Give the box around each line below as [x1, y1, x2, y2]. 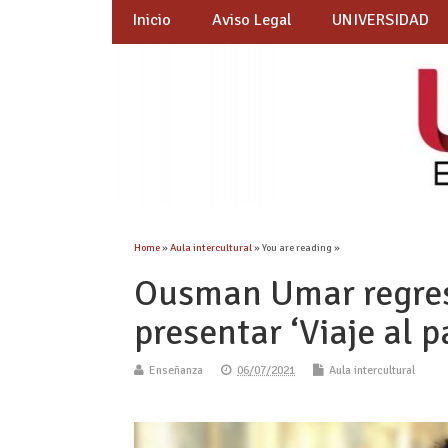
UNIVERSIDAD [332, 10, 430, 31]
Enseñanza [149, 363, 204, 379]
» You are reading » [252, 241, 341, 255]
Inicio [132, 10, 172, 31]
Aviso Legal [211, 10, 292, 31]
